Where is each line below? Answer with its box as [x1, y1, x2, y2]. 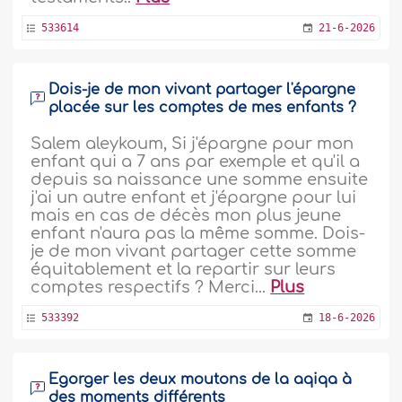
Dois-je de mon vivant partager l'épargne [48, 81, 356, 98]
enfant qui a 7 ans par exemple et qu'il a [31, 152, 361, 170]
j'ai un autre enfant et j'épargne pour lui [31, 188, 357, 206]
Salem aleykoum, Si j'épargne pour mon [31, 134, 354, 153]
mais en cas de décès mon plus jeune [31, 205, 342, 224]
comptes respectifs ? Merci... [31, 277, 271, 296]
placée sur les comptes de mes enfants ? [48, 99, 357, 116]
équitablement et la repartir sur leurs [31, 259, 336, 278]
